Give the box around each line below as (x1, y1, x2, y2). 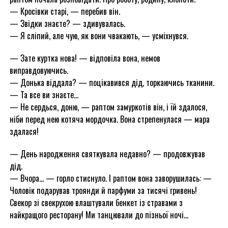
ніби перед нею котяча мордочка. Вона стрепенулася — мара (9, 113, 210, 125)
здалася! (9, 125, 39, 137)
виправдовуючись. (9, 64, 68, 76)
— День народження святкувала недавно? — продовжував (9, 148, 205, 160)
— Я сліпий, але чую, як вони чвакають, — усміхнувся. (9, 30, 188, 42)
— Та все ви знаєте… (9, 89, 78, 101)
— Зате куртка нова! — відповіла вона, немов (9, 52, 160, 64)
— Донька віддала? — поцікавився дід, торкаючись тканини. (9, 76, 214, 89)
